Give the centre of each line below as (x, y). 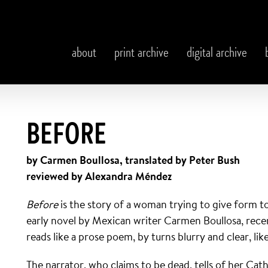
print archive (141, 54)
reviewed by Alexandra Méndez (99, 176)
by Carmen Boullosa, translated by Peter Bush (133, 160)
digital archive (217, 54)
